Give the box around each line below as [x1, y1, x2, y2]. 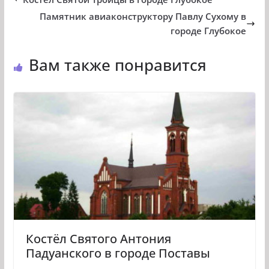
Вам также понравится [28, 54, 207, 76]
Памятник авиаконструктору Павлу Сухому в [40, 10, 247, 23]
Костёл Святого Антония [25, 230, 171, 247]
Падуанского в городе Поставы [25, 244, 210, 261]
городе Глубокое [171, 25, 247, 37]
